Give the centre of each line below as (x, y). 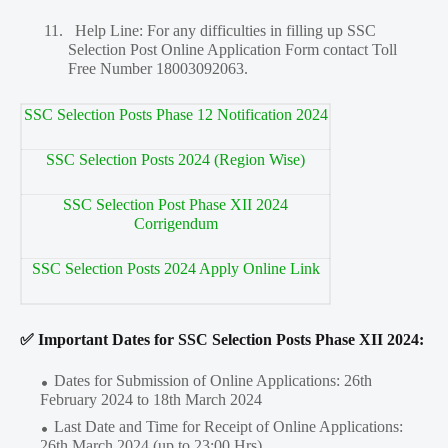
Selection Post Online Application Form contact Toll (232, 50)
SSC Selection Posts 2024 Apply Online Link (175, 269)
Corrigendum (175, 224)
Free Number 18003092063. (158, 69)
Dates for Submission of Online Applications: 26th (213, 381)
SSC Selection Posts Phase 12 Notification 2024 (175, 115)
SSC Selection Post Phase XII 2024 (175, 205)
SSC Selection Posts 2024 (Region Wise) (175, 160)
